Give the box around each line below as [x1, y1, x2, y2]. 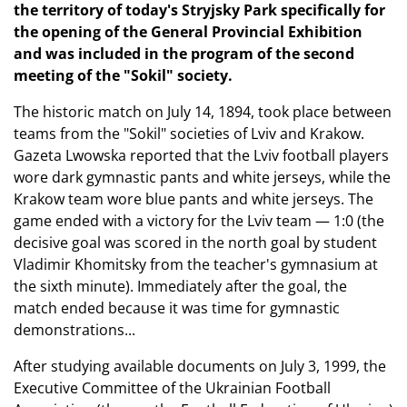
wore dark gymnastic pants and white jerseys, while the [14, 167, 391, 187]
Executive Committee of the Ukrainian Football [14, 378, 331, 398]
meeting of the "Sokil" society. [14, 65, 233, 85]
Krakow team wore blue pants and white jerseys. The [14, 189, 373, 209]
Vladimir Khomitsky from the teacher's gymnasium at [14, 254, 378, 274]
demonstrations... [14, 320, 135, 340]
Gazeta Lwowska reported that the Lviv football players [14, 145, 389, 165]
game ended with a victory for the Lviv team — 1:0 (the [14, 211, 384, 231]
